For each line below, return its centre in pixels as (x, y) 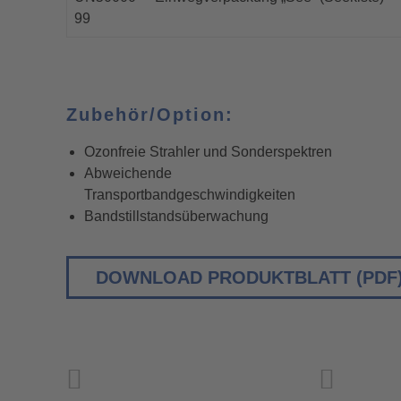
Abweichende (128, 173)
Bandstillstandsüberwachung (176, 216)
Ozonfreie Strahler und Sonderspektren (208, 152)
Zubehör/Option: (150, 115)
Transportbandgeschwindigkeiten (190, 195)
